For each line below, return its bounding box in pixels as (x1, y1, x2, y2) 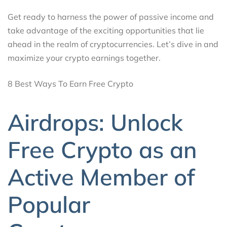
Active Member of (8, 163, 195, 192)
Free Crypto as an (8, 135, 197, 164)
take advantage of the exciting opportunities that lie (8, 25, 204, 35)
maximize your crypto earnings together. (8, 52, 161, 63)
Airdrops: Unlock (8, 108, 183, 137)
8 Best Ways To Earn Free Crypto (8, 78, 133, 89)
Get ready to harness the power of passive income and (8, 11, 214, 22)
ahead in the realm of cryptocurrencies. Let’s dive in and (8, 39, 218, 49)
